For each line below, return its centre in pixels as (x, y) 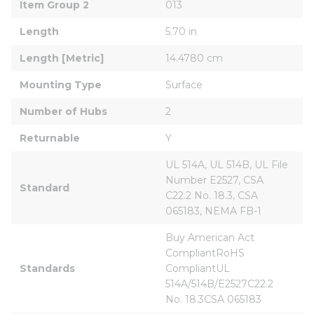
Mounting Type (61, 84)
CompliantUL (199, 268)
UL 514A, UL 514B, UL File (228, 164)
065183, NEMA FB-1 (213, 211)
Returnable (50, 138)
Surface (184, 84)
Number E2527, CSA (216, 180)
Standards (47, 268)
